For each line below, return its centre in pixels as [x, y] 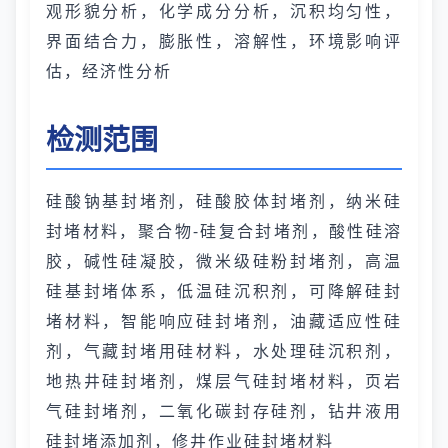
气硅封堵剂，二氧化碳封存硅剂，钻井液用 [224, 411]
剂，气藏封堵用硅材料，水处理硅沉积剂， [224, 351]
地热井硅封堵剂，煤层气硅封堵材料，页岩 [224, 381]
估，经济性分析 [109, 71]
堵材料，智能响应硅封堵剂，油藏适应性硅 [224, 321]
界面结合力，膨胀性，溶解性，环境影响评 [224, 41]
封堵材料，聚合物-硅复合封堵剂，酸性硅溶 [224, 231]
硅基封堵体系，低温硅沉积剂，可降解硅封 [224, 291]
